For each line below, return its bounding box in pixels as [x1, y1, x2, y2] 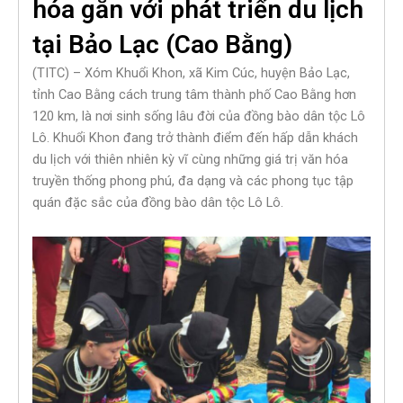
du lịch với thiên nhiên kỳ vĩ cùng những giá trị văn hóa [32, 151, 348, 168]
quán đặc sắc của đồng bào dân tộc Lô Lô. [32, 194, 283, 211]
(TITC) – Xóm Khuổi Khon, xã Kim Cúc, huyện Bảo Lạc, [32, 65, 350, 82]
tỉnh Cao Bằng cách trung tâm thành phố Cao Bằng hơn [32, 86, 356, 103]
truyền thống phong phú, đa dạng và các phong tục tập [32, 173, 354, 190]
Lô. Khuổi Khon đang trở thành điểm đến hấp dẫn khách [32, 130, 358, 147]
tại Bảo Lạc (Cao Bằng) [32, 30, 292, 60]
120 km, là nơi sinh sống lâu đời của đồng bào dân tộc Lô [32, 108, 365, 125]
